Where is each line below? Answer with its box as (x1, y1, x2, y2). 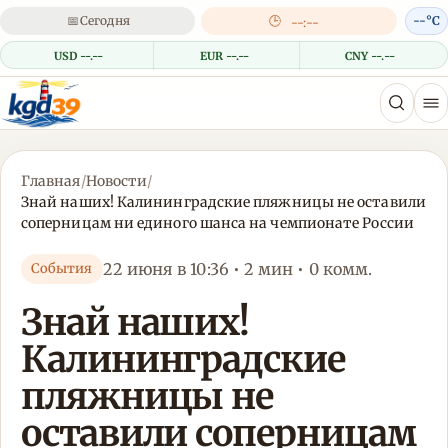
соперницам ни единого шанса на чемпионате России (21, 214, 414, 233)
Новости (85, 172, 148, 191)
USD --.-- (53, 49, 104, 63)
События (31, 260, 93, 278)
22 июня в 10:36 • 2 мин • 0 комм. (102, 258, 373, 279)
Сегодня (79, 13, 130, 28)
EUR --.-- (199, 49, 250, 63)
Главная (21, 172, 81, 191)
